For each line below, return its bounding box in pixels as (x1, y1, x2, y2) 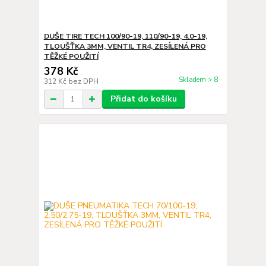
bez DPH (68, 77, 99, 86)
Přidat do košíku (110, 93, 177, 104)
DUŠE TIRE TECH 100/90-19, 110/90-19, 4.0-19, (43, 31, 207, 41)
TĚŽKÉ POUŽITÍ (43, 52, 99, 61)
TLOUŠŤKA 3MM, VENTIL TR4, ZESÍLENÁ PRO (43, 42, 206, 51)
